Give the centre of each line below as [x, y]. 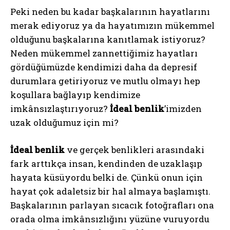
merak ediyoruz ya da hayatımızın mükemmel [112, 25]
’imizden [183, 108]
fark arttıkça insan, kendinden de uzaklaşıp [106, 163]
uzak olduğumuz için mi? [64, 122]
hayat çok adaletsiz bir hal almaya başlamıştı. [110, 191]
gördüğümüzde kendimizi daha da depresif [104, 67]
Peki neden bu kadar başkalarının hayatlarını [110, 11]
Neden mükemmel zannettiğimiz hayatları [104, 53]
